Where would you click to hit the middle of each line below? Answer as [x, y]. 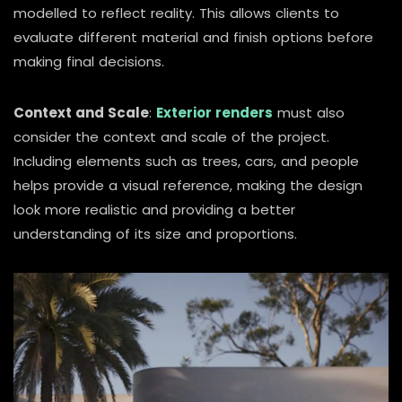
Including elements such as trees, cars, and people [186, 162]
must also [309, 113]
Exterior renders [214, 113]
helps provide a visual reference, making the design [188, 186]
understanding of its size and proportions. [155, 234]
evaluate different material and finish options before [193, 38]
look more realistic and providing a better [154, 210]
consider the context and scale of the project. [171, 137]
